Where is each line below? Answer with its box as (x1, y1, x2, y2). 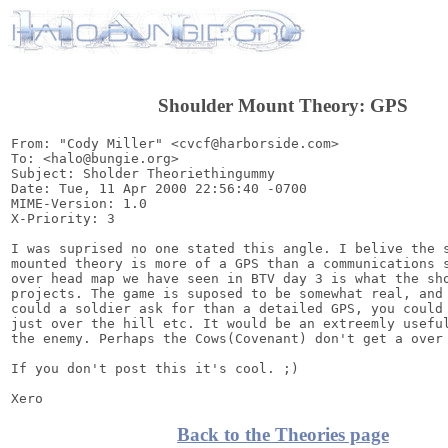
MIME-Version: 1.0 (11, 195, 147, 211)
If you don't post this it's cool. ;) (11, 360, 299, 376)
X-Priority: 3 (11, 210, 115, 226)
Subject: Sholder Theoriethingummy (11, 165, 275, 181)
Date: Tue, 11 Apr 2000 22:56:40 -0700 (11, 180, 307, 196)
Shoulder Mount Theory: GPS (158, 95, 408, 116)
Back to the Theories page (177, 424, 389, 446)
